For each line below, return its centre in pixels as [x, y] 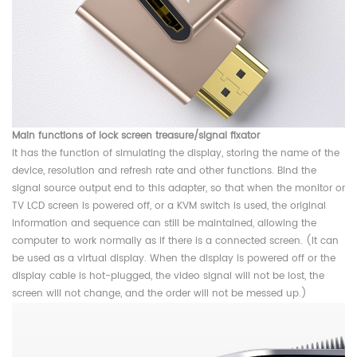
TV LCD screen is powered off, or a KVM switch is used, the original [169, 206]
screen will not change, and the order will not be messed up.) [159, 293]
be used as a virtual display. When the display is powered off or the [174, 258]
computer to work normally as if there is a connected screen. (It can [175, 241]
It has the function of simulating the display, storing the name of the [176, 153]
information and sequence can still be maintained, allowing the [164, 223]
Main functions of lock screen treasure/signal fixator [136, 135]
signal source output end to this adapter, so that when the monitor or [178, 188]
